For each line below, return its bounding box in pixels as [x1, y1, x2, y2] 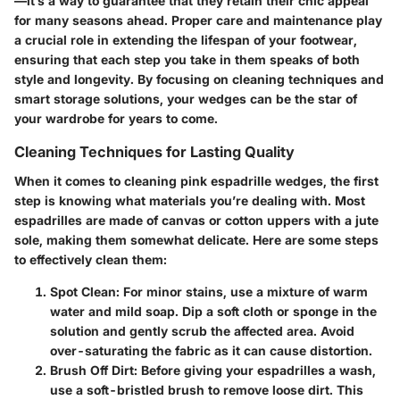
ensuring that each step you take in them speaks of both [14, 52, 360, 68]
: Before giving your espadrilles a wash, [134, 362, 376, 378]
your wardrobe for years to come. [14, 111, 218, 127]
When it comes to [14, 172, 124, 188]
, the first [323, 172, 379, 188]
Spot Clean [50, 283, 116, 299]
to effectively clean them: [14, 251, 167, 267]
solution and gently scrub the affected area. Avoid [50, 322, 354, 338]
